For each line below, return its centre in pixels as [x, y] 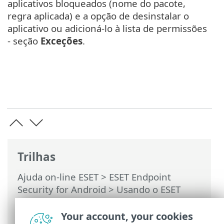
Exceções [61, 41]
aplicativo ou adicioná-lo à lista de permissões [107, 28]
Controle [178, 202]
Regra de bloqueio [127, 214]
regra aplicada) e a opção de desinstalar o [98, 16]
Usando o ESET [148, 189]
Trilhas [36, 156]
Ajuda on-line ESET [58, 177]
